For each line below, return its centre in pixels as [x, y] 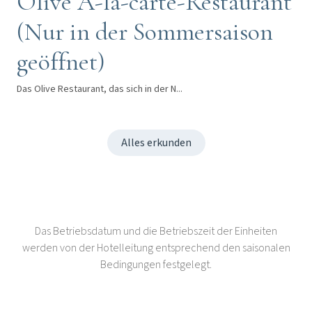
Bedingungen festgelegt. [156, 264]
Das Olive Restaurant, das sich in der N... [100, 89]
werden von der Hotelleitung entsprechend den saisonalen [156, 248]
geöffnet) [61, 61]
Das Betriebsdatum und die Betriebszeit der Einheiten [156, 231]
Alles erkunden [156, 142]
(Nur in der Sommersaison [145, 31]
